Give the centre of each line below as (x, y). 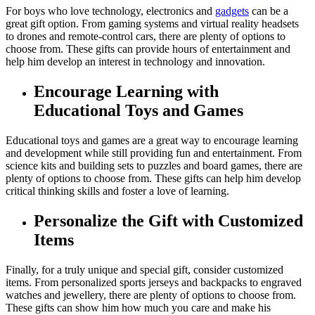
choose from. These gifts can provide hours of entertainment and (148, 49)
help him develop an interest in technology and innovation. (135, 61)
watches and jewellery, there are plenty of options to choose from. (151, 295)
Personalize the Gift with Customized (168, 220)
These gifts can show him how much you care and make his (138, 307)
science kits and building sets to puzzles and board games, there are (154, 165)
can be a (269, 11)
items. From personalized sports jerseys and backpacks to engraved (154, 282)
